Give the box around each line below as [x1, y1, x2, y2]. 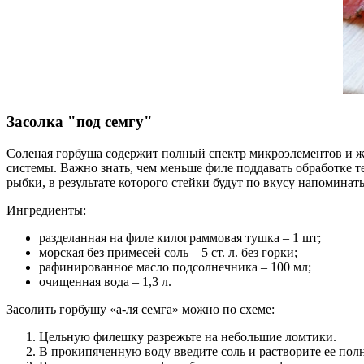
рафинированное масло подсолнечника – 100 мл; [39, 259, 311, 274]
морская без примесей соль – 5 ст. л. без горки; [39, 245, 297, 259]
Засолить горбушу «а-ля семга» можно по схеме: [6, 301, 275, 316]
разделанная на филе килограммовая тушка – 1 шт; [39, 230, 321, 245]
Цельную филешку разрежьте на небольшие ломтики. [39, 329, 336, 344]
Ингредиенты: [6, 202, 86, 217]
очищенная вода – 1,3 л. [39, 274, 171, 288]
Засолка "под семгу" [6, 112, 153, 130]
